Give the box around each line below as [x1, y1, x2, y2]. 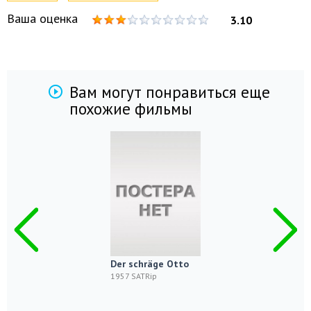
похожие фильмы [69, 99, 192, 119]
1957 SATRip [110, 271, 157, 281]
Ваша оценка [7, 10, 78, 26]
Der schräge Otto [110, 258, 189, 270]
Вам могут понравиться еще [69, 82, 270, 102]
